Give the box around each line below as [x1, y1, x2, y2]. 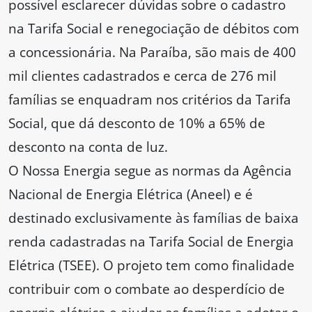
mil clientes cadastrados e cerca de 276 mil [8, 66, 276, 86]
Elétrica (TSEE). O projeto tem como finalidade [8, 256, 295, 275]
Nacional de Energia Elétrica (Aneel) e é [8, 185, 253, 204]
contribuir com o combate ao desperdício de [8, 279, 285, 299]
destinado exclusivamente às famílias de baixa [8, 208, 299, 228]
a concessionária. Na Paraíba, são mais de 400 [8, 42, 296, 62]
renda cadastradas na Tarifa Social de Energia [8, 232, 294, 251]
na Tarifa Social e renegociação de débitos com [8, 19, 299, 38]
